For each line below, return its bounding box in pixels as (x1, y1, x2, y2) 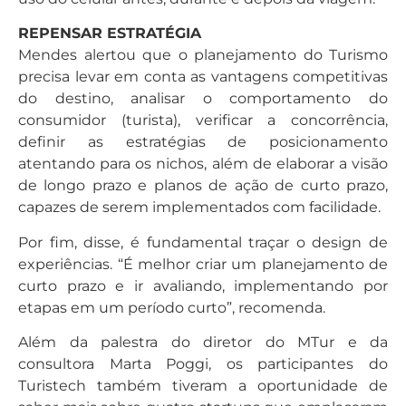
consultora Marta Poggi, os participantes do (18, 354, 388, 372)
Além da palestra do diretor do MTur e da (18, 333, 388, 351)
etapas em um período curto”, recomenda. (18, 298, 325, 316)
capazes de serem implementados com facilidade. (18, 198, 381, 217)
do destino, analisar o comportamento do (18, 90, 388, 108)
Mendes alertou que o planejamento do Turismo (18, 46, 388, 64)
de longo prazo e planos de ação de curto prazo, (18, 177, 388, 195)
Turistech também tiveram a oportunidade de (18, 376, 388, 394)
